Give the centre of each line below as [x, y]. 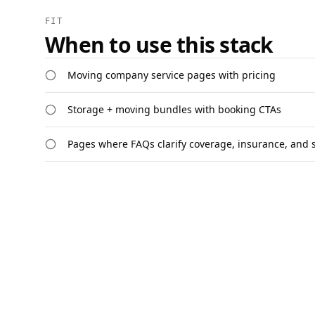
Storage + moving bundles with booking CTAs [174, 109]
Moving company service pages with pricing [172, 75]
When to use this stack [159, 45]
